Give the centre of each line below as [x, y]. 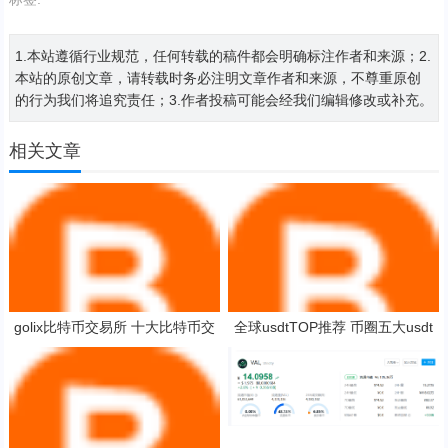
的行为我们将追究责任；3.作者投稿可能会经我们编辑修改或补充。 [223, 99]
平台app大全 [333, 347]
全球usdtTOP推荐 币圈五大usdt [334, 327]
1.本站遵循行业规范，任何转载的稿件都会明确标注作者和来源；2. [222, 55]
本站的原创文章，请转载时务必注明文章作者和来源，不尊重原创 [217, 77]
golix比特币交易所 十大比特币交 [114, 327]
